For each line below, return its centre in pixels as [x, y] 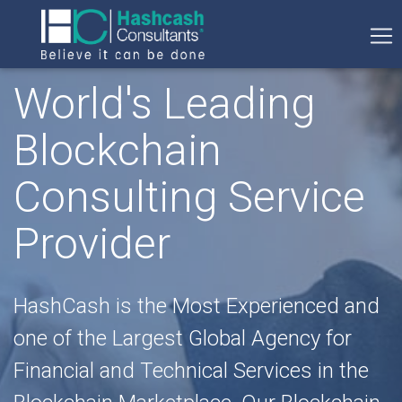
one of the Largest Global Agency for [183, 338]
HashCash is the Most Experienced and [197, 306]
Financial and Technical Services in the [191, 371]
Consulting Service [189, 197]
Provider [92, 244]
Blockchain [118, 150]
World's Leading [164, 104]
